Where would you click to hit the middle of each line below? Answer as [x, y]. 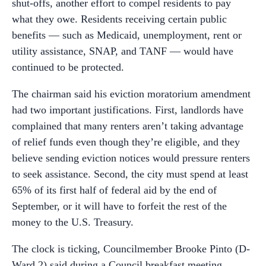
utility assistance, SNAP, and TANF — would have [123, 51]
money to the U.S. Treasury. [73, 222]
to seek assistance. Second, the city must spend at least [130, 174]
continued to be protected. [68, 67]
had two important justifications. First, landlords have [128, 110]
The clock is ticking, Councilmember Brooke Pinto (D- [131, 249]
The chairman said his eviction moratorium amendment [131, 94]
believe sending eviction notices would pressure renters [131, 158]
